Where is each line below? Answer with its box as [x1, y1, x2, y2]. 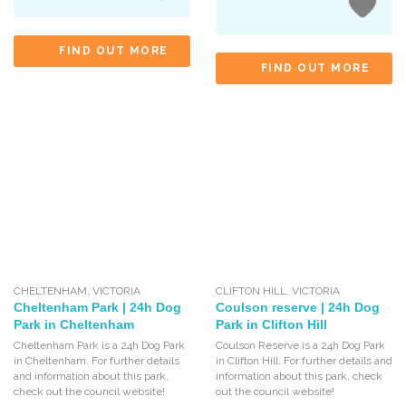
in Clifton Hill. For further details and [215, 354, 392, 368]
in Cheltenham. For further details [14, 354, 179, 368]
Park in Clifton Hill [215, 317, 327, 333]
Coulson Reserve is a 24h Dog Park [215, 339, 385, 353]
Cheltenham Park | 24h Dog [14, 300, 181, 315]
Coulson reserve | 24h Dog [215, 300, 380, 315]
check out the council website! [14, 385, 165, 399]
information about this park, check [215, 370, 382, 383]
